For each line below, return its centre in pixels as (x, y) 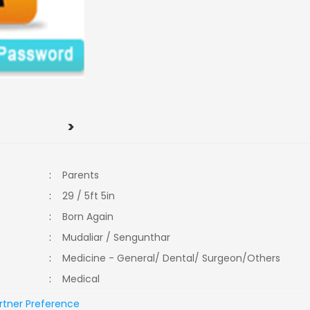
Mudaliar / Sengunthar (117, 237)
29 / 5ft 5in (89, 196)
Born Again (91, 217)
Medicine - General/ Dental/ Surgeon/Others (174, 258)
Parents (81, 175)
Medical (85, 279)
